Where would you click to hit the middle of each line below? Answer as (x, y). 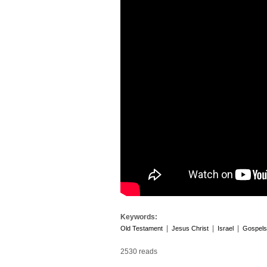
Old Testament (142, 228)
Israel (226, 228)
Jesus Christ (190, 228)
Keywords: (140, 217)
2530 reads (139, 252)
